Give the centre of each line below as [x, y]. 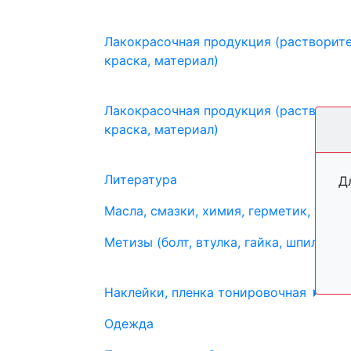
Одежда [129, 324]
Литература [141, 179]
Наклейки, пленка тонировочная [207, 292]
